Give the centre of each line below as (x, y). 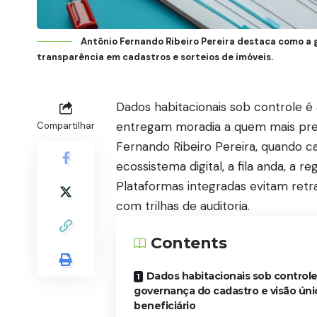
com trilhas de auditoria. (185, 206)
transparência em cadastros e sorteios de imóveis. (155, 57)
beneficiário (165, 305)
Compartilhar (66, 125)
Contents (189, 243)
